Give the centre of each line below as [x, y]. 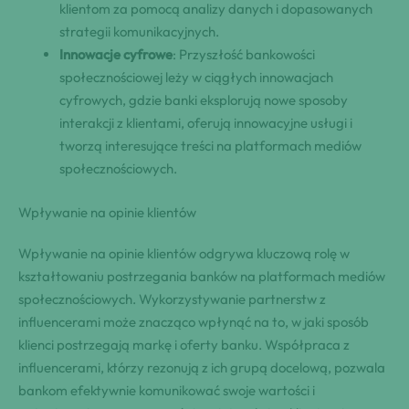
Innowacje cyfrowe [116, 55]
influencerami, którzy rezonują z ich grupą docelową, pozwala [202, 367]
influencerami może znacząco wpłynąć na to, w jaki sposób [194, 321]
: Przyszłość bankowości [244, 55]
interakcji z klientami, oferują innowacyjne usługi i [206, 123]
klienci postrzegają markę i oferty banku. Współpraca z [184, 344]
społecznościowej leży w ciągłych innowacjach [196, 78]
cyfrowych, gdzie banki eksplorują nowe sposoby [204, 100]
